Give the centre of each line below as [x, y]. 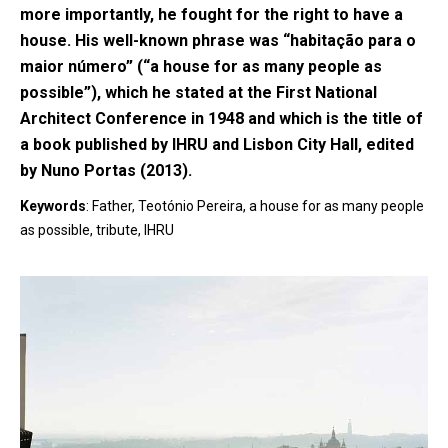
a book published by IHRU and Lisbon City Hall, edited [217, 144]
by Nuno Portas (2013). [106, 170]
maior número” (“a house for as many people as [201, 66]
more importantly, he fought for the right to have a [211, 14]
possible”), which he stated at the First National [198, 92]
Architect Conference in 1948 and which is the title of [221, 118]
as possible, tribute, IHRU [97, 230]
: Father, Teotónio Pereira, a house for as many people [255, 206]
